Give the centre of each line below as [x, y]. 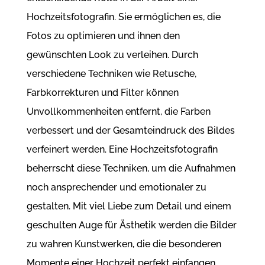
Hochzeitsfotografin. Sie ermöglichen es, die [123, 17]
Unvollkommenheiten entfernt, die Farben [118, 112]
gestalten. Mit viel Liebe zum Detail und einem [129, 206]
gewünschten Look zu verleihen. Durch [112, 55]
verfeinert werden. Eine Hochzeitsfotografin [122, 150]
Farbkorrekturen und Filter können [102, 93]
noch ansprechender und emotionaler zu [116, 188]
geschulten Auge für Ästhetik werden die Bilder [131, 225]
